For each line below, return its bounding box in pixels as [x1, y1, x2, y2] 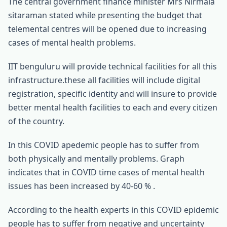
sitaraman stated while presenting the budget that [8, 9, 202, 21]
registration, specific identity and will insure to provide [8, 88, 217, 99]
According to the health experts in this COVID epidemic [8, 204, 219, 215]
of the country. [8, 115, 64, 127]
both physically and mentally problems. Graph [8, 153, 184, 164]
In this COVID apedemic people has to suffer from [8, 139, 199, 150]
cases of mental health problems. [8, 36, 136, 48]
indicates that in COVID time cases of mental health [8, 166, 205, 178]
